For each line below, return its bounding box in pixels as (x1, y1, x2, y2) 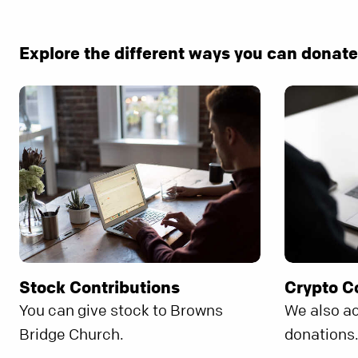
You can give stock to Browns (19, 301, 223, 320)
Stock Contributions (19, 276, 180, 298)
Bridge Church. (19, 325, 124, 344)
